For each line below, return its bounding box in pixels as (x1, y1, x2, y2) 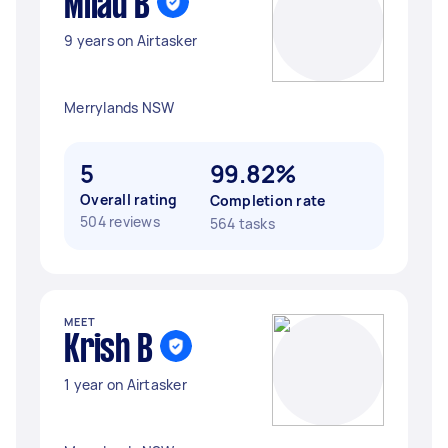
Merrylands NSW (64, 98, 175, 117)
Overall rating (80, 190, 178, 209)
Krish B (64, 333, 153, 369)
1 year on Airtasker (64, 375, 187, 394)
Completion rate (209, 191, 326, 210)
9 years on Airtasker (64, 31, 197, 50)
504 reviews (80, 212, 160, 231)
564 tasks (209, 214, 275, 233)
